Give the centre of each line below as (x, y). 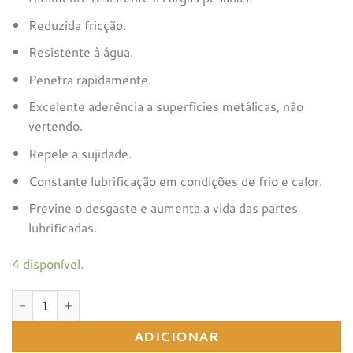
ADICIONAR (176, 336)
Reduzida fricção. (77, 24)
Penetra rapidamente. (89, 79)
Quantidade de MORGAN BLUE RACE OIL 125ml (153, 298)
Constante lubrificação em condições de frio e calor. (175, 180)
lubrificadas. (62, 228)
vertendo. (55, 126)
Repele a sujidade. (80, 153)
